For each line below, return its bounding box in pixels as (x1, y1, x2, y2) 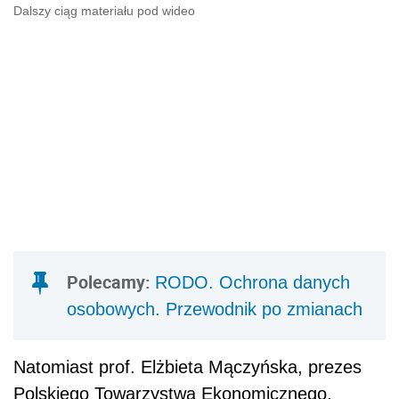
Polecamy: (67, 269, 155, 294)
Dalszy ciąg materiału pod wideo (13, 3, 195, 18)
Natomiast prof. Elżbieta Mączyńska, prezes (13, 356, 362, 377)
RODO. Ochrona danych (155, 272, 350, 292)
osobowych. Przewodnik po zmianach (67, 298, 362, 319)
